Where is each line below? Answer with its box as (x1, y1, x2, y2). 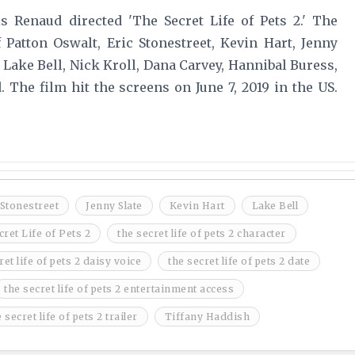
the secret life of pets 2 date (168, 255, 310, 268)
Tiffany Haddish (164, 311, 250, 323)
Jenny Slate (86, 200, 143, 212)
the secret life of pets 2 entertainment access (4, 283, 234, 296)
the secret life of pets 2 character (117, 227, 286, 240)
